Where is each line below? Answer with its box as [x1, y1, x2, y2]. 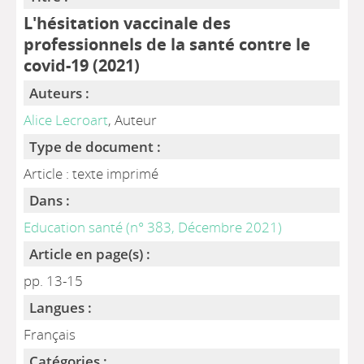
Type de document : [29, 137, 162, 156]
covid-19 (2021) [24, 54, 141, 76]
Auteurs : [29, 84, 90, 102]
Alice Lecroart [24, 110, 109, 129]
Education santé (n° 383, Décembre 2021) [24, 218, 283, 236]
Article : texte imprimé [24, 164, 159, 183]
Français [24, 325, 76, 344]
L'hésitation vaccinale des [24, 11, 232, 34]
